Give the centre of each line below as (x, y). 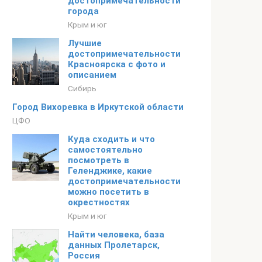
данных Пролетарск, (114, 245)
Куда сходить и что (111, 139)
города (83, 11)
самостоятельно (105, 150)
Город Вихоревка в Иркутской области (98, 107)
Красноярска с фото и (117, 64)
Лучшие (85, 43)
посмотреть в (99, 160)
